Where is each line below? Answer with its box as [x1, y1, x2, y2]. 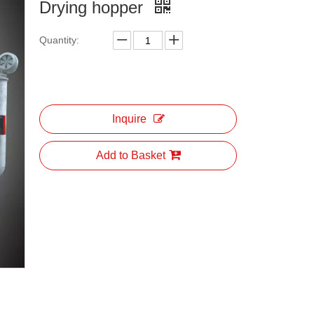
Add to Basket [95, 149, 165, 161]
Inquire [111, 113, 146, 125]
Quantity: [39, 34, 79, 46]
